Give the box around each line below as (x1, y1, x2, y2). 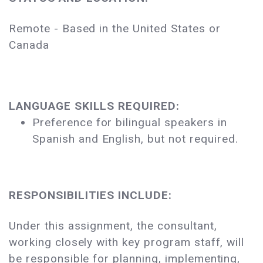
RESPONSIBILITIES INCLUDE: (9, 188, 172, 203)
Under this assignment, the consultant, (9, 219, 217, 233)
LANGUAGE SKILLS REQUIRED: (9, 99, 180, 113)
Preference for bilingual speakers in (32, 116, 227, 130)
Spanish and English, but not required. (32, 132, 242, 146)
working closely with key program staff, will (9, 235, 245, 249)
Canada (9, 38, 49, 52)
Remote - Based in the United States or (9, 22, 221, 36)
